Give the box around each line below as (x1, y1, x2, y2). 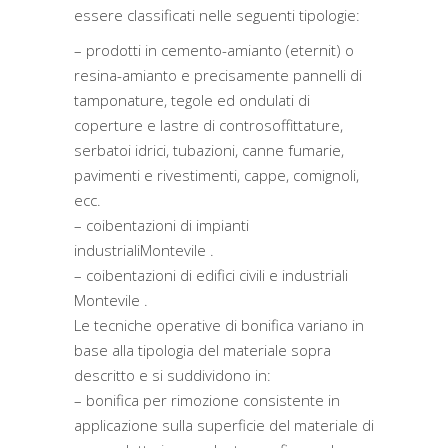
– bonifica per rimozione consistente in (74, 390, 340, 410)
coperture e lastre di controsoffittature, (74, 115, 343, 135)
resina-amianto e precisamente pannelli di (74, 65, 362, 85)
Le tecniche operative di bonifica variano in (74, 315, 364, 335)
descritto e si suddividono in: (74, 365, 271, 385)
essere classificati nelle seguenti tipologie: (74, 5, 360, 25)
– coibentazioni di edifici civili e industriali (74, 265, 348, 285)
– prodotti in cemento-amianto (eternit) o (74, 40, 354, 60)
